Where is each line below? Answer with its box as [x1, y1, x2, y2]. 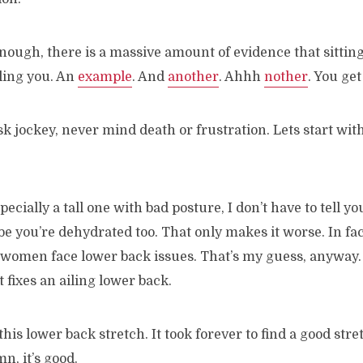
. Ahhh [219, 70, 264, 84]
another [168, 70, 219, 84]
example [78, 70, 132, 84]
